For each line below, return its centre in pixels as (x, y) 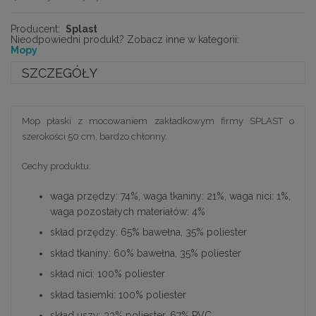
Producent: (35, 29)
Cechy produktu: (56, 166)
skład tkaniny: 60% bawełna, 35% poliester (146, 253)
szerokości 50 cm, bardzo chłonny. (96, 136)
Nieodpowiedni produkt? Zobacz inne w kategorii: (125, 40)
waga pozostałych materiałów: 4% (128, 211)
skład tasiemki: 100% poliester (118, 294)
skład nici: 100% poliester (108, 274)
